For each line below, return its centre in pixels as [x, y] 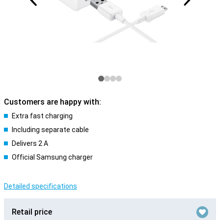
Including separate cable [50, 130]
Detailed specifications [41, 186]
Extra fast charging [42, 116]
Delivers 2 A [30, 143]
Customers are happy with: [53, 102]
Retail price [32, 212]
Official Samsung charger [52, 157]
